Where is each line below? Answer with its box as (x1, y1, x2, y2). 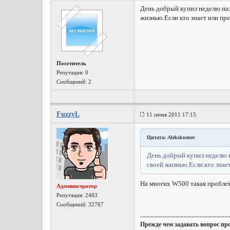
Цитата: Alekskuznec (146, 135, 195, 140)
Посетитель (56, 60, 86, 66)
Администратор (56, 183, 97, 189)
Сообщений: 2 (56, 79, 91, 85)
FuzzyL (56, 110, 80, 118)
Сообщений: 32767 (56, 201, 104, 207)
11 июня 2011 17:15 (146, 111, 196, 118)
